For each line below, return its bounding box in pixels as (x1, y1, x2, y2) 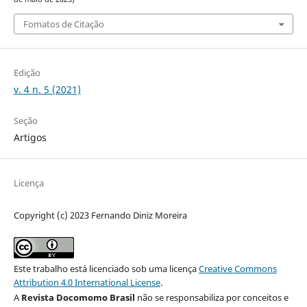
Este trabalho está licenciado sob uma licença (13, 262, 199, 275)
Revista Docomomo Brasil (21, 291, 135, 304)
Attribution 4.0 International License (13, 275, 160, 288)
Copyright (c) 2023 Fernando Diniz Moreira (13, 208, 187, 221)
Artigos (13, 130, 47, 144)
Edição (13, 66, 40, 79)
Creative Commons (198, 262, 277, 275)
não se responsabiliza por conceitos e (134, 291, 288, 304)
